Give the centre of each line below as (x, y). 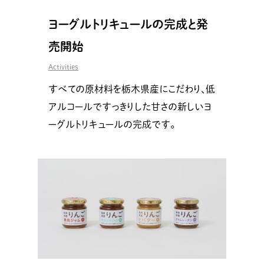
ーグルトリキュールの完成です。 (112, 124)
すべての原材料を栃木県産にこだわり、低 (132, 89)
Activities (63, 66)
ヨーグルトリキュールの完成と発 (128, 24)
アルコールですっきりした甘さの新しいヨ (130, 106)
